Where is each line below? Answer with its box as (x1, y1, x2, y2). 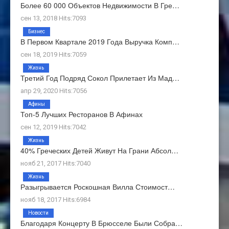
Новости (28, 210, 49, 216)
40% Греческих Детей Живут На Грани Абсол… (20, 145, 178, 156)
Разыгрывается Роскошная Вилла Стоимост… (20, 181, 175, 192)
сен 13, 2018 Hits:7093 (20, 14, 86, 22)
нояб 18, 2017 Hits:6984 (20, 196, 90, 204)
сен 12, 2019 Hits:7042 (20, 123, 86, 131)
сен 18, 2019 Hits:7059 (20, 51, 86, 59)
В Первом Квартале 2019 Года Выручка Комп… (20, 36, 179, 47)
